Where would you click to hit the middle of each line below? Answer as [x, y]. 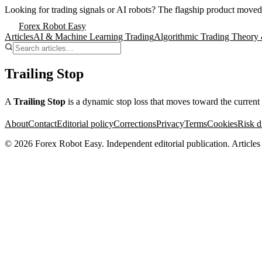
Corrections [135, 123]
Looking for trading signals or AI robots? [81, 10]
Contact [42, 123]
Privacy [170, 123]
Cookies [222, 123]
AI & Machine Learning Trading [94, 37]
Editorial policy [85, 123]
